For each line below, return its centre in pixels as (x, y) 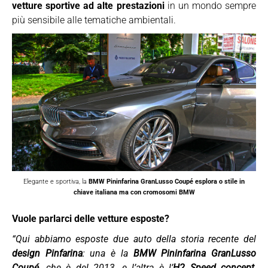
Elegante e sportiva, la (56, 181)
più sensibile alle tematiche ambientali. (94, 20)
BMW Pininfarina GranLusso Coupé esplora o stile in (167, 181)
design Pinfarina (47, 253)
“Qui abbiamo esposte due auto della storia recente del (134, 239)
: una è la (108, 253)
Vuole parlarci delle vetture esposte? (91, 218)
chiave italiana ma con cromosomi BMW (134, 192)
